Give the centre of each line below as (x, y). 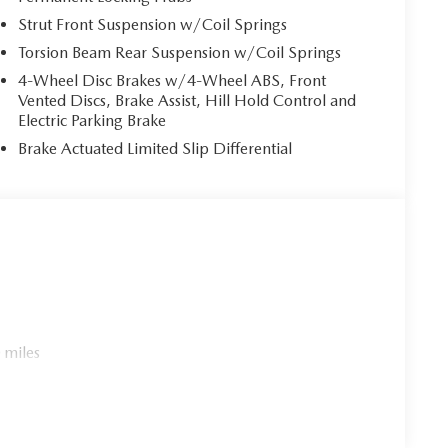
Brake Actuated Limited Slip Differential (155, 148)
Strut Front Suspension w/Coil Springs (153, 24)
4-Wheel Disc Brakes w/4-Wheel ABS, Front (172, 80)
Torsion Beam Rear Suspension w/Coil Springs (180, 52)
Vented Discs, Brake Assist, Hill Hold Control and (187, 100)
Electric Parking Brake (92, 120)
